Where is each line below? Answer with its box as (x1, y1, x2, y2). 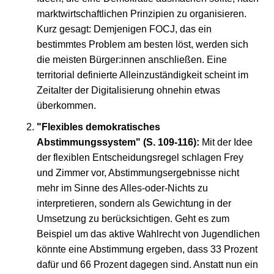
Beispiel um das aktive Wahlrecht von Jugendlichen (37, 229, 260, 239)
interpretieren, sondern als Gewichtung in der (37, 198, 231, 209)
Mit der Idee (199, 137, 253, 147)
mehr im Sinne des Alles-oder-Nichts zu (37, 183, 208, 193)
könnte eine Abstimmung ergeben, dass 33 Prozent (37, 244, 257, 254)
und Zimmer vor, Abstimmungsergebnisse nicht (37, 168, 239, 178)
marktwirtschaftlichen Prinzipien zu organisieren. (37, 9, 246, 19)
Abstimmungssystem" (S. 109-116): (37, 137, 199, 147)
